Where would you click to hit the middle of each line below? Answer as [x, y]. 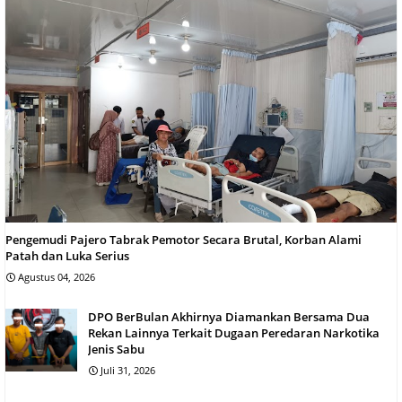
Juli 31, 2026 [128, 370]
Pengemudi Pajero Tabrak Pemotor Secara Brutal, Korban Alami [184, 239]
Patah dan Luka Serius [67, 255]
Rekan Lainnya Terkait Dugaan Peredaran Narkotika [234, 332]
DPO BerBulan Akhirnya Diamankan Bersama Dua [229, 316]
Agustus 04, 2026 [57, 276]
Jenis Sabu [116, 349]
